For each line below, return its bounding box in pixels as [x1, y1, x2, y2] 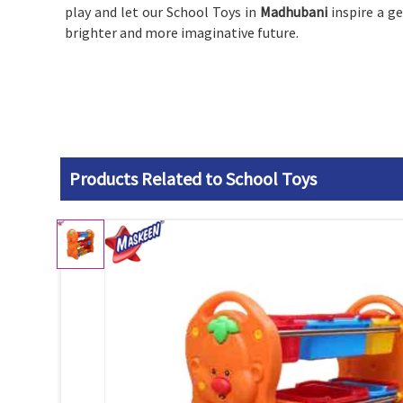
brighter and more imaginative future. [65, 23, 299, 41]
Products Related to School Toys [69, 167, 317, 190]
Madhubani [260, 3, 331, 21]
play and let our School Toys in [65, 3, 260, 21]
